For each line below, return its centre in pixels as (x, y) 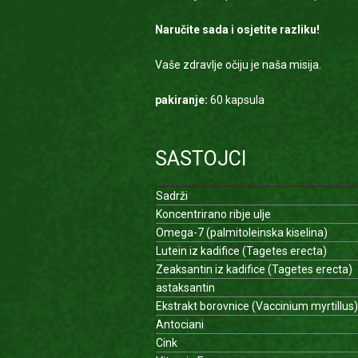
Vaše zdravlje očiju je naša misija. (238, 65)
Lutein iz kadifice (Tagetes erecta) (241, 251)
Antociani (179, 324)
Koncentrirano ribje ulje (213, 214)
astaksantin (185, 288)
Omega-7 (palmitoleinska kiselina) (241, 233)
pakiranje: (181, 100)
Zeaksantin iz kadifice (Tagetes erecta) (254, 269)
